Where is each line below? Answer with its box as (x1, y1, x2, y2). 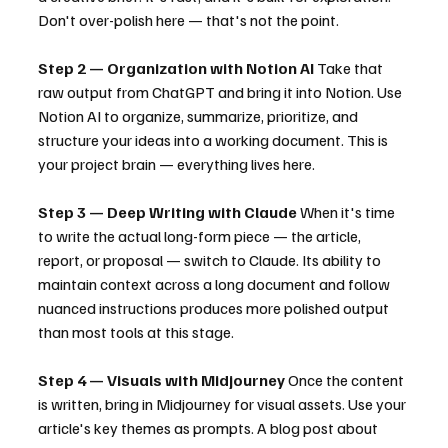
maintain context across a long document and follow (38, 274, 393, 295)
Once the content (285, 370, 407, 391)
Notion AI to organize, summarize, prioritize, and (38, 106, 361, 127)
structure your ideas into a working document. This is (38, 130, 391, 151)
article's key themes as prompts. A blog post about (38, 418, 381, 439)
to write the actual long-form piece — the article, (38, 226, 364, 247)
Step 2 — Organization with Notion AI (38, 58, 314, 79)
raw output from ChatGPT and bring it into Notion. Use (38, 82, 405, 103)
